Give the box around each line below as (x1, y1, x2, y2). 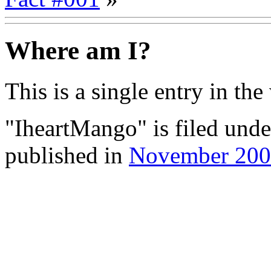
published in (5, 142, 129, 169)
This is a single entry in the (5, 78, 269, 105)
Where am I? (5, 36, 151, 65)
